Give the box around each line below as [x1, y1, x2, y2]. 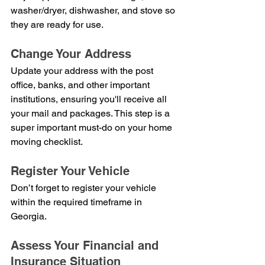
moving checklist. [11, 135, 83, 147]
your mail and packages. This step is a [11, 107, 172, 119]
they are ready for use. [11, 18, 104, 30]
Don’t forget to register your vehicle [11, 182, 159, 193]
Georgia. [11, 210, 47, 222]
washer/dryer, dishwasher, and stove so [11, 4, 177, 16]
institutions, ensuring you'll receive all [11, 93, 169, 105]
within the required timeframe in [11, 196, 144, 208]
